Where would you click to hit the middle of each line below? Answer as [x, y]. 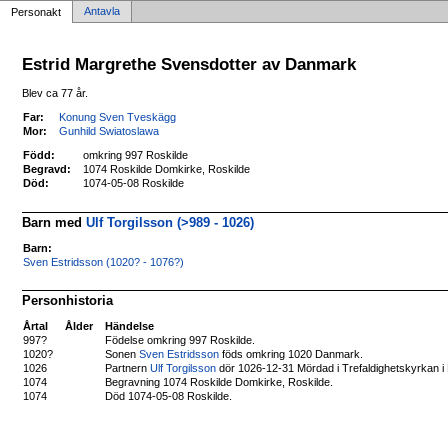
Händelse [130, 326]
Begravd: [47, 169]
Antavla [102, 11]
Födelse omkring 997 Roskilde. [180, 340]
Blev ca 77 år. [55, 92]
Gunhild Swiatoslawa [109, 130]
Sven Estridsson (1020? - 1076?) [104, 261]
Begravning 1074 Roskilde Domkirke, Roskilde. [219, 382]
